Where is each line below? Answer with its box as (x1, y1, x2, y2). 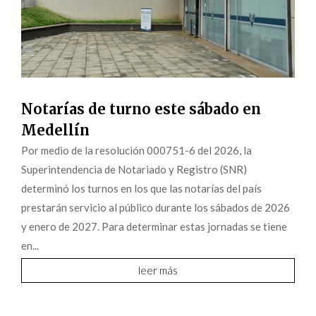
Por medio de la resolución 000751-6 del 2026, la (21, 143, 253, 157)
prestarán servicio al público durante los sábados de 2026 (21, 200, 291, 214)
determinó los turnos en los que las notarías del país (21, 181, 262, 195)
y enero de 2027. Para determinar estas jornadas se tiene (21, 219, 288, 233)
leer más (138, 263, 178, 276)
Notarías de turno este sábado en (21, 99, 262, 118)
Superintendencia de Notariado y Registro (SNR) (21, 162, 248, 176)
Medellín (21, 121, 90, 139)
